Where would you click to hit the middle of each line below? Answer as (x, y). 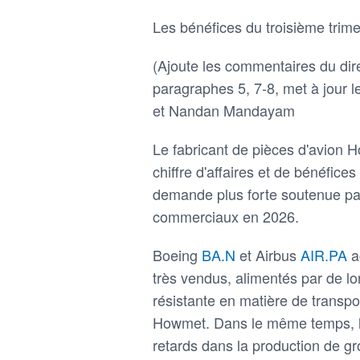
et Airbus (270, 254)
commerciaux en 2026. (226, 216)
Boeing (177, 254)
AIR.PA (326, 254)
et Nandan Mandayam (224, 110)
